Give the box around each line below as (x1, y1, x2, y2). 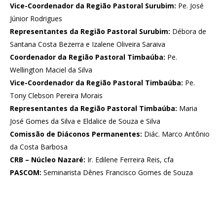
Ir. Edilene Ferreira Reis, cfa (85, 155, 174, 164)
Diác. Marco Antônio (142, 129, 210, 139)
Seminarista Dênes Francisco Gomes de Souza (41, 168, 193, 177)
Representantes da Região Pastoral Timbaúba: (10, 104, 177, 113)
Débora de (170, 27, 206, 36)
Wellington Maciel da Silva (10, 65, 92, 74)
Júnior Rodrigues (10, 14, 62, 23)
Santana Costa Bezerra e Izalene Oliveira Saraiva (10, 39, 165, 49)
